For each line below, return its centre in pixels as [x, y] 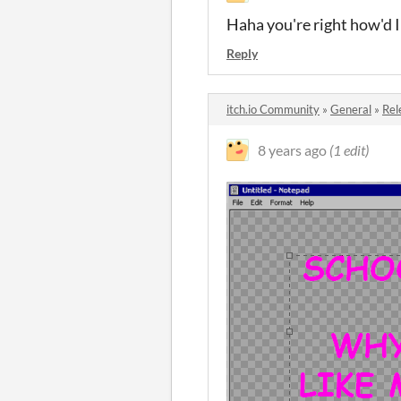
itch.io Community [273, 110]
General [351, 110]
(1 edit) [349, 150]
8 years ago [292, 150]
